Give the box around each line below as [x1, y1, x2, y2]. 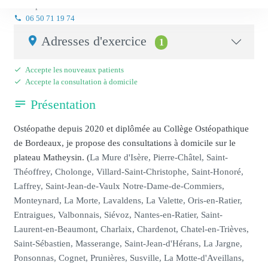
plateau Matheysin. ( [14, 153, 90, 163]
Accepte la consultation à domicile [24, 77, 138, 87]
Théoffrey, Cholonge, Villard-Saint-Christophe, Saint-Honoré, [14, 167, 244, 177]
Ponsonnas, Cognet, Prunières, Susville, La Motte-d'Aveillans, [14, 253, 245, 263]
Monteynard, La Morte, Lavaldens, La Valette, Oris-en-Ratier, [14, 196, 243, 206]
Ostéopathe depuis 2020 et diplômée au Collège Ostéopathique [14, 124, 249, 134]
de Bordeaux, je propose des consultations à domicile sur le [14, 138, 236, 148]
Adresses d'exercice [41, 34, 151, 49]
